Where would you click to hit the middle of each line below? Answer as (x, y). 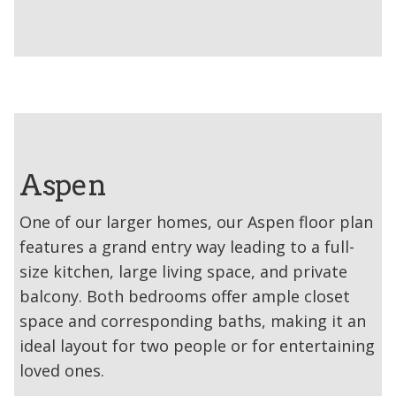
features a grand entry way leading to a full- (187, 246)
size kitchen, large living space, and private (183, 271)
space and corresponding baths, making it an (193, 320)
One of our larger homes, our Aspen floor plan (196, 221)
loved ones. (62, 370)
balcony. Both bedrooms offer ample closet (185, 296)
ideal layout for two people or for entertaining (197, 345)
